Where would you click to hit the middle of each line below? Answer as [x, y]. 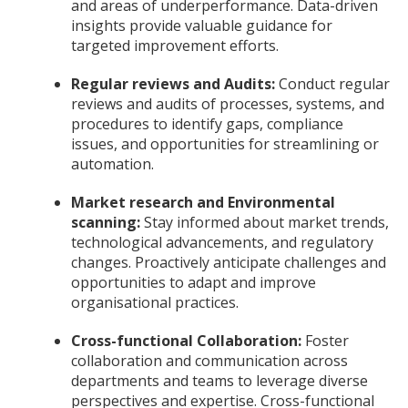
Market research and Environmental [203, 202]
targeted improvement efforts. [175, 45]
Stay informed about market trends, [265, 222]
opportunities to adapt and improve [194, 282]
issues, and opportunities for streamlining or [225, 143]
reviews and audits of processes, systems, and [228, 103]
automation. [112, 163]
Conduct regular [334, 83]
